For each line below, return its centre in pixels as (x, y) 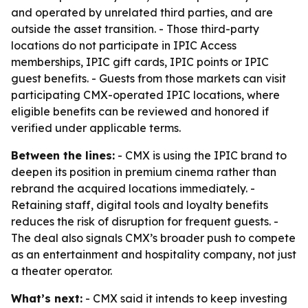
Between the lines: (63, 155)
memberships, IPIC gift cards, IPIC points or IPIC (140, 62)
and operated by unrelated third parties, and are (142, 12)
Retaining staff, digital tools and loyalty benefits (140, 205)
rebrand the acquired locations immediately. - (133, 188)
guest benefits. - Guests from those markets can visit (148, 78)
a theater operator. (62, 271)
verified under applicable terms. (96, 128)
